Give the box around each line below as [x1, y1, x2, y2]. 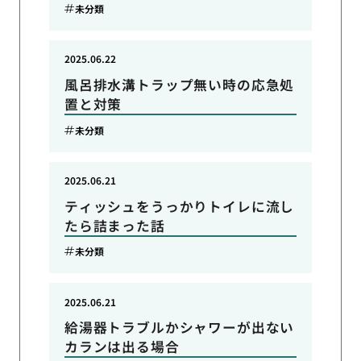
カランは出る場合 [64, 337, 180, 357]
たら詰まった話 [64, 215, 165, 235]
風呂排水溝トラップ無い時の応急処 [64, 74, 295, 94]
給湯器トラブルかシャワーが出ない [64, 317, 295, 338]
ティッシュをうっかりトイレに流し [64, 196, 295, 216]
